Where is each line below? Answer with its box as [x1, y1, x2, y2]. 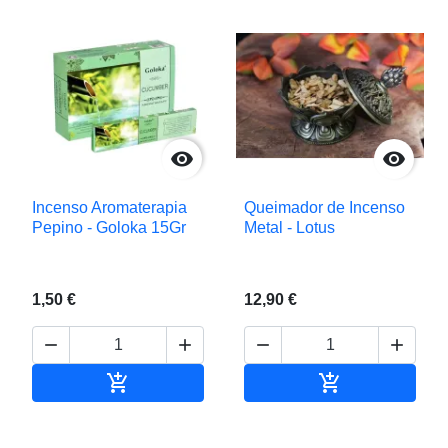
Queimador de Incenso [244, 198, 405, 216]
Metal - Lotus [244, 218, 335, 236]
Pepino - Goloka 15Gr [32, 218, 186, 236]
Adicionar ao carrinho [129, 372, 281, 390]
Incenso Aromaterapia [32, 198, 187, 216]
